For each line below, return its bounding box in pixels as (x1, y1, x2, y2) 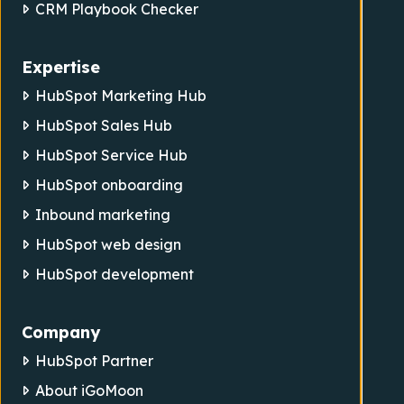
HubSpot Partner (35, 351, 154, 370)
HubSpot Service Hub (35, 145, 188, 164)
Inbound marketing (35, 205, 171, 224)
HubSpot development (35, 264, 195, 283)
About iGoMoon (35, 381, 144, 399)
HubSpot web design (35, 234, 182, 253)
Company (22, 321, 100, 343)
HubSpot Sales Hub (35, 115, 173, 134)
